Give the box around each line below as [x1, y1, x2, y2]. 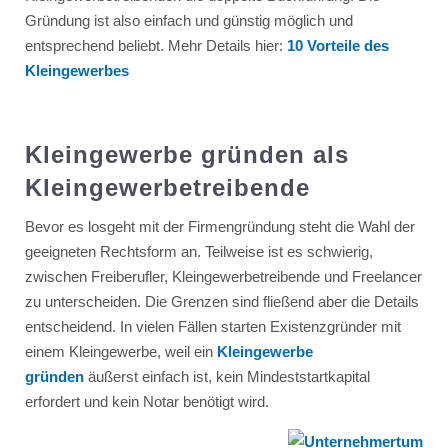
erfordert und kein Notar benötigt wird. [24, 392, 269, 410]
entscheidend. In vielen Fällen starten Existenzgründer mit [24, 317, 401, 335]
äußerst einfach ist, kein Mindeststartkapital [83, 367, 370, 385]
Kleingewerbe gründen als [24, 140, 349, 168]
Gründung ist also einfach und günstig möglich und [24, 11, 353, 29]
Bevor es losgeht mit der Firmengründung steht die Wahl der [24, 217, 415, 235]
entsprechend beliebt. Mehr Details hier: [24, 36, 287, 54]
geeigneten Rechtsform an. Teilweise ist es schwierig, [24, 242, 373, 260]
